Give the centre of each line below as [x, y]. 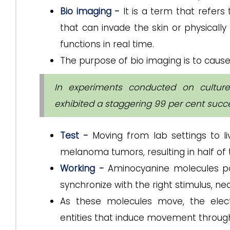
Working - [82, 168]
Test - [74, 136]
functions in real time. [107, 44]
